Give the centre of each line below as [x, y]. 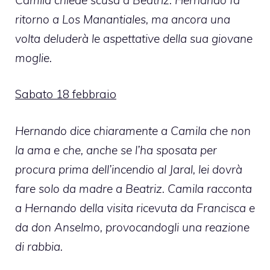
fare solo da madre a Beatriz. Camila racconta [133, 188]
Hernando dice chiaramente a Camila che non [133, 130]
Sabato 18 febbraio [66, 94]
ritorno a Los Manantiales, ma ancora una [123, 19]
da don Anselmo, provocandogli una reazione [132, 227]
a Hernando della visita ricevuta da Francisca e [135, 208]
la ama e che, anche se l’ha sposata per [116, 150]
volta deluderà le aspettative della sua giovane [134, 38]
